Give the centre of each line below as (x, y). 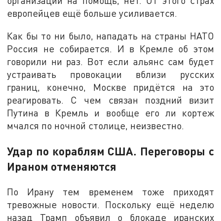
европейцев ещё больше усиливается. (92, 13)
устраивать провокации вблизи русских (110, 74)
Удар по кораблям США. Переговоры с (110, 151)
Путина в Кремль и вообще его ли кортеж (110, 113)
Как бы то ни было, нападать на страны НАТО (110, 36)
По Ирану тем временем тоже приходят (110, 192)
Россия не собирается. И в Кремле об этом (110, 49)
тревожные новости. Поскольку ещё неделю (110, 205)
